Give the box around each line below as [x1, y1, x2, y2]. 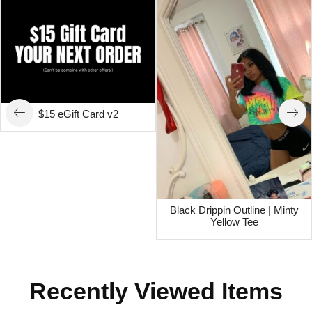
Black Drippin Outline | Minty [169, 204, 299, 216]
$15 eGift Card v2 [38, 109, 118, 120]
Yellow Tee [210, 216, 258, 228]
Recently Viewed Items [29, 277, 283, 304]
